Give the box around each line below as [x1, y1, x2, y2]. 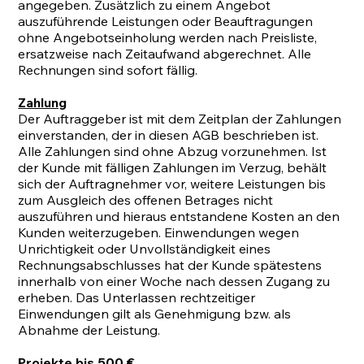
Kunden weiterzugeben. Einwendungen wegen [18, 223, 300, 240]
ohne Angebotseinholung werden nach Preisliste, [18, 28, 318, 45]
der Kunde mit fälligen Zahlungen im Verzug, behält [18, 158, 327, 175]
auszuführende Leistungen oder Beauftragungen [18, 12, 314, 29]
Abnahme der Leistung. [18, 321, 161, 338]
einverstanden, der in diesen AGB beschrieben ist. [18, 126, 319, 143]
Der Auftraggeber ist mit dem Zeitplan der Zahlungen [18, 110, 342, 127]
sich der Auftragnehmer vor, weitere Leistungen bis [18, 175, 327, 192]
